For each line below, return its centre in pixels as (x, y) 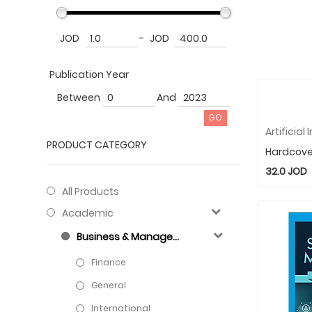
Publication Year (89, 74)
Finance (109, 262)
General (109, 285)
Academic (88, 213)
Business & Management (125, 236)
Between (78, 97)
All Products (91, 191)
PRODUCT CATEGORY (97, 145)
